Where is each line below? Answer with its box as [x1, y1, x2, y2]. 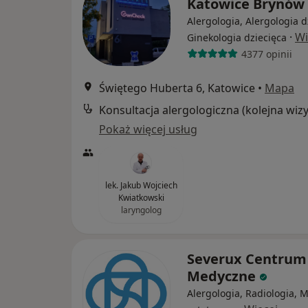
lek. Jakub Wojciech [104, 179, 177, 192]
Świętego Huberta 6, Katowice [99, 80, 255, 96]
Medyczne [187, 267, 259, 286]
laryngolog [120, 204, 162, 217]
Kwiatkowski [118, 192, 164, 204]
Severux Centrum [187, 250, 307, 269]
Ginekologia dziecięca [187, 31, 287, 45]
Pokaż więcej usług [99, 122, 197, 137]
